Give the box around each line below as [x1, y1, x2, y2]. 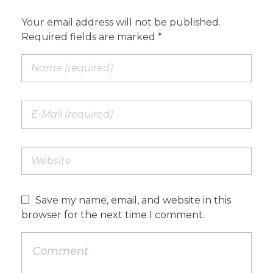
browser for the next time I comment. [21, 208, 205, 221]
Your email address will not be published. [21, 16, 221, 28]
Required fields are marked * [21, 30, 162, 43]
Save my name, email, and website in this [35, 194, 231, 206]
